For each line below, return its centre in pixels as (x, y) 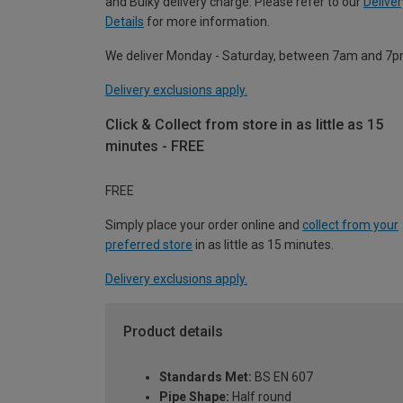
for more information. (207, 21)
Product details (173, 332)
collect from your (350, 225)
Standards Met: (206, 377)
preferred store (149, 245)
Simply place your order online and (204, 225)
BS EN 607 (282, 377)
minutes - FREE (155, 146)
